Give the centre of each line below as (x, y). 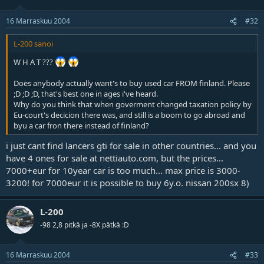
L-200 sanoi (33, 44)
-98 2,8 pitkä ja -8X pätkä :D (85, 225)
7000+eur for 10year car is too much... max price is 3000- (123, 170)
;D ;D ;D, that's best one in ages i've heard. (86, 94)
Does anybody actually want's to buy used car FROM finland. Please (133, 83)
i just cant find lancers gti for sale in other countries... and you (131, 145)
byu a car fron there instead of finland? (81, 126)
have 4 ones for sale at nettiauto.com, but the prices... (115, 158)
